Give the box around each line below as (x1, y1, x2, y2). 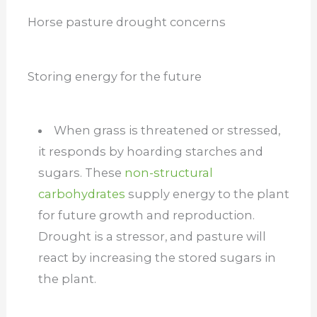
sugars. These (38, 166, 125, 180)
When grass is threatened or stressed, (54, 123, 281, 138)
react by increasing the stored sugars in (38, 250, 276, 265)
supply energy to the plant (125, 187, 289, 202)
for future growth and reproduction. (38, 208, 255, 223)
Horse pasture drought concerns (27, 15, 226, 30)
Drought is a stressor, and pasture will (38, 229, 266, 244)
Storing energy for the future (27, 69, 202, 83)
